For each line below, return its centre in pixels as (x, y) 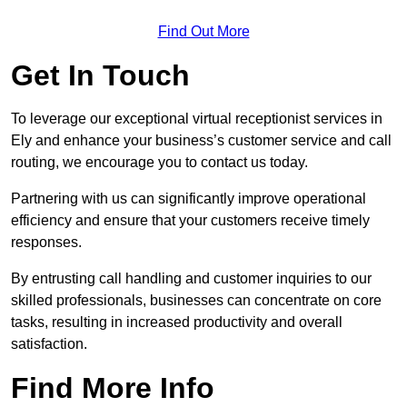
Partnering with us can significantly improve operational (189, 199)
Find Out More (203, 32)
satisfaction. (49, 344)
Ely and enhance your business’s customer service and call (201, 141)
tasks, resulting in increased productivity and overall (177, 323)
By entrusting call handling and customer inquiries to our (191, 279)
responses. (46, 243)
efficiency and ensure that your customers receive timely (190, 221)
